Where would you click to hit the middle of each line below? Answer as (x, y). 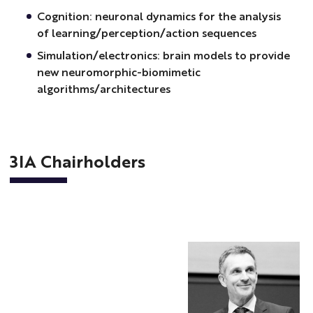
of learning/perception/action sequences (148, 32)
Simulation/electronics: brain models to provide (163, 54)
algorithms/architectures (105, 88)
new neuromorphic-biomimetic (118, 71)
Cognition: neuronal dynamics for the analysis (159, 15)
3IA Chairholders (78, 161)
